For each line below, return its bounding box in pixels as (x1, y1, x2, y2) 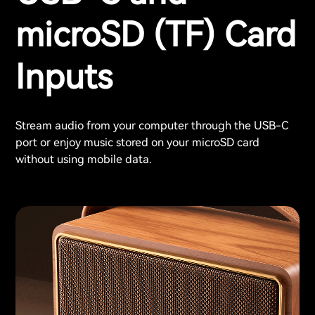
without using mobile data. (15, 152, 152, 166)
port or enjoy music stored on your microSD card (15, 135, 259, 149)
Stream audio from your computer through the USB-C (15, 118, 288, 132)
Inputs (15, 57, 112, 98)
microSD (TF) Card (15, 15, 296, 56)
